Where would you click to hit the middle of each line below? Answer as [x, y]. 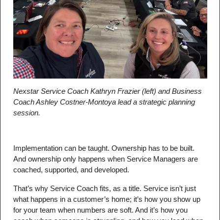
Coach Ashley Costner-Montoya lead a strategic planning [104, 102]
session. [27, 112]
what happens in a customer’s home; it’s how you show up [107, 199]
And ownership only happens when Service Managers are [105, 159]
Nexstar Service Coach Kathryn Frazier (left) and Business [107, 91]
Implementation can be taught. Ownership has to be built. [104, 148]
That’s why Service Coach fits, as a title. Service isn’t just [104, 188]
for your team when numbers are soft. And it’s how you [100, 210]
